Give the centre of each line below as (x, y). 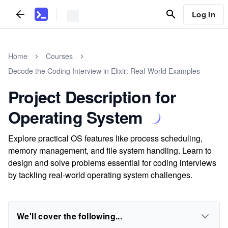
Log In (203, 14)
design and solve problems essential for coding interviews (112, 163)
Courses (59, 56)
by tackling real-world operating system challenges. (100, 175)
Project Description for (92, 97)
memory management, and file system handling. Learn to (110, 150)
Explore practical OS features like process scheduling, (105, 138)
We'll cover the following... (70, 216)
